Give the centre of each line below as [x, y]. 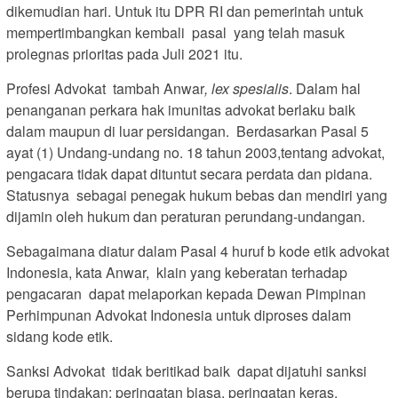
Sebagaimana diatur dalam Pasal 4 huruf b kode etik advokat [198, 251]
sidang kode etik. [60, 337]
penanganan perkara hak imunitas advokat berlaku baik [181, 110]
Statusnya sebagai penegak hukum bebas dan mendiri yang [197, 195]
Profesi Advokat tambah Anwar [105, 89]
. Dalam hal [325, 89]
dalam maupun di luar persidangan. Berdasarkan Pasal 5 [187, 131]
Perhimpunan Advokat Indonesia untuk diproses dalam [179, 315]
